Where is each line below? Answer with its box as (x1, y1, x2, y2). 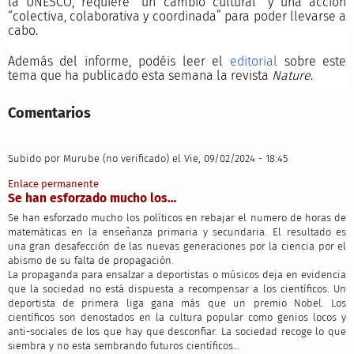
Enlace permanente (7, 178, 99, 190)
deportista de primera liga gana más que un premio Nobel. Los (7, 296, 347, 309)
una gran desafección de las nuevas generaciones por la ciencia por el (7, 239, 347, 252)
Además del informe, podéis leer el (7, 53, 230, 69)
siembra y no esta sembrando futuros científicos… (7, 339, 239, 352)
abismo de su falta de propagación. (7, 254, 174, 266)
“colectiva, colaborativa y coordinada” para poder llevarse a (7, 8, 347, 24)
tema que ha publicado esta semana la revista (7, 67, 272, 83)
